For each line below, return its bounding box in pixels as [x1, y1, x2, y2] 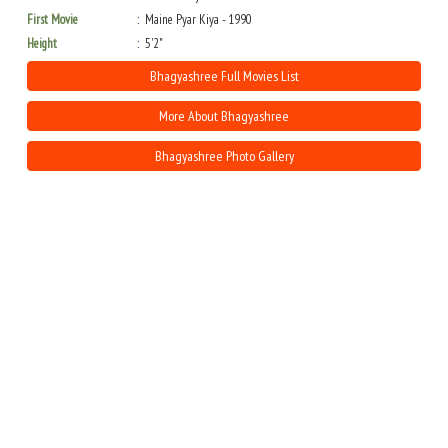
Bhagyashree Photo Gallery [154, 147, 294, 166]
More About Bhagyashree [159, 107, 289, 126]
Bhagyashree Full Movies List [149, 67, 299, 86]
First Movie [27, 11, 78, 29]
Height [27, 35, 57, 53]
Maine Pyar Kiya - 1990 [145, 11, 253, 29]
